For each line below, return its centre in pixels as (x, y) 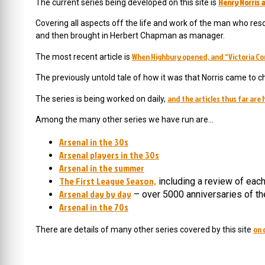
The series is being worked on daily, (101, 99)
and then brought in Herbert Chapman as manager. (130, 35)
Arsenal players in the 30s (109, 155)
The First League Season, (108, 181)
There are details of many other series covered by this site (144, 230)
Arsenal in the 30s (94, 142)
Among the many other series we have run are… (125, 119)
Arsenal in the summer (102, 168)
